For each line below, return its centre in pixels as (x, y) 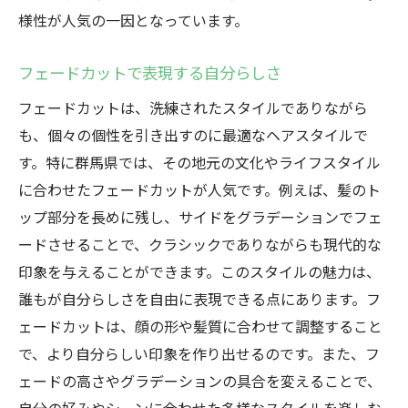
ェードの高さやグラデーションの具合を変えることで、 (200, 381)
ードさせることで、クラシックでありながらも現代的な (200, 244)
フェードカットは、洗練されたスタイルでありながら (193, 107)
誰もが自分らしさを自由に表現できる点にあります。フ (199, 299)
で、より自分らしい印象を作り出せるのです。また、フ (199, 353)
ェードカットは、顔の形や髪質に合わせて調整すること (200, 326)
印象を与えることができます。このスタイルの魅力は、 (199, 271)
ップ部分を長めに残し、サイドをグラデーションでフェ (200, 217)
